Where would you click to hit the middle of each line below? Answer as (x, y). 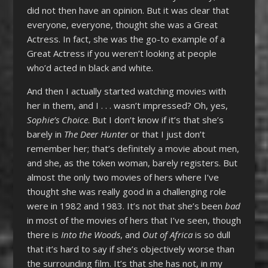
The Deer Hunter (96, 134)
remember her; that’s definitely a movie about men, (133, 148)
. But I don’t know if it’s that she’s (156, 119)
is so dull (211, 234)
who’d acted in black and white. (90, 67)
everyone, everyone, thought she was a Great (122, 24)
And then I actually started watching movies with (126, 91)
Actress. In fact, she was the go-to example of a (126, 39)
